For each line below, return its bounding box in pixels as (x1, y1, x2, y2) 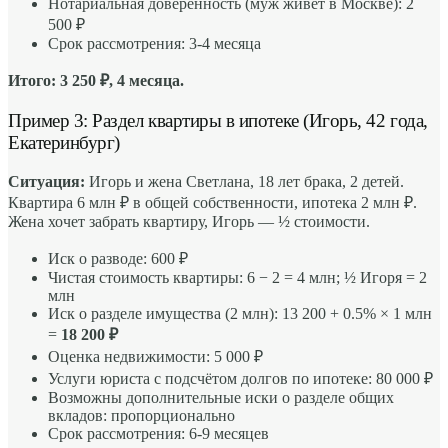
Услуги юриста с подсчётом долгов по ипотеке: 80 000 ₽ (48, 369, 433, 387)
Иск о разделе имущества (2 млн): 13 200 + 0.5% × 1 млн (48, 304, 432, 322)
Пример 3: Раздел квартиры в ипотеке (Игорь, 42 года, (8, 110, 428, 132)
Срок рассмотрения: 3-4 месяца (48, 35, 261, 53)
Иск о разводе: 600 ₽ (48, 249, 188, 267)
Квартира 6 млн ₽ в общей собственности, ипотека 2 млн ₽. (8, 193, 417, 211)
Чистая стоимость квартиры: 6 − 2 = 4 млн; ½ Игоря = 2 (48, 268, 427, 286)
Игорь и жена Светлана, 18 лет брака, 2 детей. (85, 172, 404, 190)
